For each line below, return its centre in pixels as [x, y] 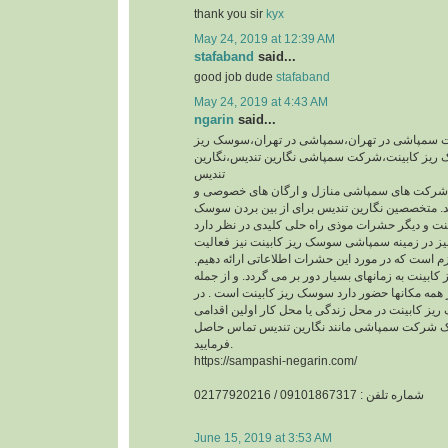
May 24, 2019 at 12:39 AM [264, 38]
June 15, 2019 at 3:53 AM [263, 437]
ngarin [214, 120]
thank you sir [230, 13]
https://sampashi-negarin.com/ [275, 361]
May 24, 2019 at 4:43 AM [261, 102]
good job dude [235, 76]
